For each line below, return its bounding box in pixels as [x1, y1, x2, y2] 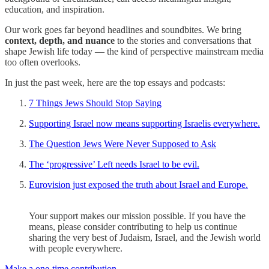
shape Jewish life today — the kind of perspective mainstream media [5, 46, 264, 56]
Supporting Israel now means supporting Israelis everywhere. [29, 118, 260, 128]
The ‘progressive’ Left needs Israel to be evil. [29, 159, 199, 169]
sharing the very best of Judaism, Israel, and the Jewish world [29, 232, 261, 243]
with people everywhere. [29, 243, 122, 253]
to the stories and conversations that [115, 35, 251, 46]
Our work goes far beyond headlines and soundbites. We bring [5, 24, 241, 35]
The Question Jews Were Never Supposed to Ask [29, 138, 216, 149]
